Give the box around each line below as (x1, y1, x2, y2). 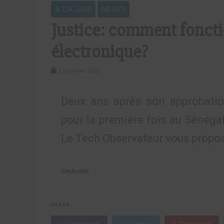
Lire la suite (61, 167, 88, 175)
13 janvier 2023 (58, 66, 101, 74)
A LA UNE (54, 4, 92, 14)
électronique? (51, 41, 148, 63)
